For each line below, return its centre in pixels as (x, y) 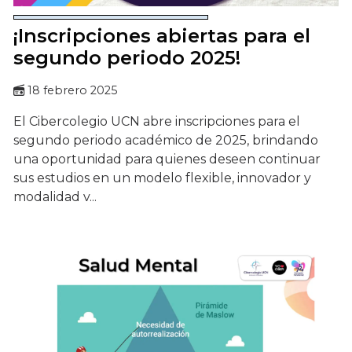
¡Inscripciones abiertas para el (162, 36)
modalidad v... (55, 197)
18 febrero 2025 (72, 91)
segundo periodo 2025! (127, 58)
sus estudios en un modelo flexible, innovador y (162, 178)
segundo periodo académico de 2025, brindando (166, 141)
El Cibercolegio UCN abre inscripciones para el (157, 122)
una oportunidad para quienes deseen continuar (167, 159)
